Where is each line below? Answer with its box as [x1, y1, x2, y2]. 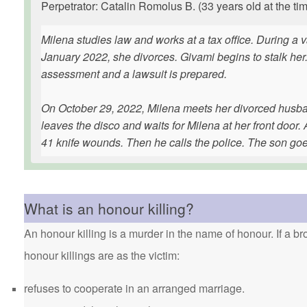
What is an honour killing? [24, 198, 194, 219]
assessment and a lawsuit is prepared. [41, 66, 227, 82]
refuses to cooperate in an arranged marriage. [24, 280, 245, 296]
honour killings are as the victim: [24, 247, 180, 263]
